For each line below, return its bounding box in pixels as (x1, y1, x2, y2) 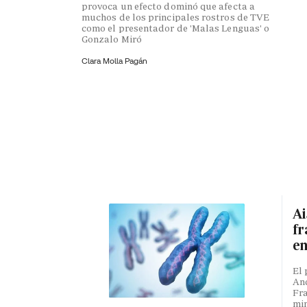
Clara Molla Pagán (82, 55, 147, 66)
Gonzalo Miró (82, 32, 142, 45)
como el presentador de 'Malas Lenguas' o (82, 21, 270, 34)
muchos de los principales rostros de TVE (82, 10, 270, 23)
